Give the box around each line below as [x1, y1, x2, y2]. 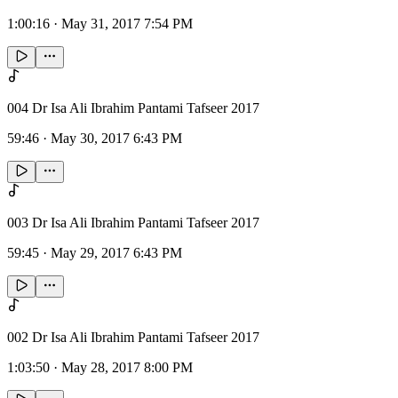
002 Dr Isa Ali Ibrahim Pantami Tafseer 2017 [7, 330, 259, 346]
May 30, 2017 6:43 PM [51, 131, 182, 147]
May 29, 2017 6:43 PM [51, 245, 182, 261]
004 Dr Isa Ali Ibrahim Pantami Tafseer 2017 [7, 100, 259, 116]
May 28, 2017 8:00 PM [61, 360, 193, 376]
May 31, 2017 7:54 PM [61, 16, 193, 32]
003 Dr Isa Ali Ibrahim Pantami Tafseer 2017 [7, 215, 259, 231]
